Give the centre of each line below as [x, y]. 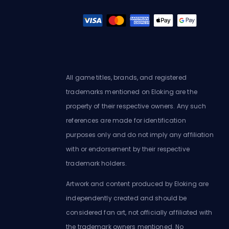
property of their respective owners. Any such [136, 106]
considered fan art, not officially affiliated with [139, 212]
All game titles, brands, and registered [126, 77]
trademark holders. [97, 163]
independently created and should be [127, 198]
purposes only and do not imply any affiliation [140, 134]
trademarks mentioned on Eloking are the [132, 91]
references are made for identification [126, 120]
